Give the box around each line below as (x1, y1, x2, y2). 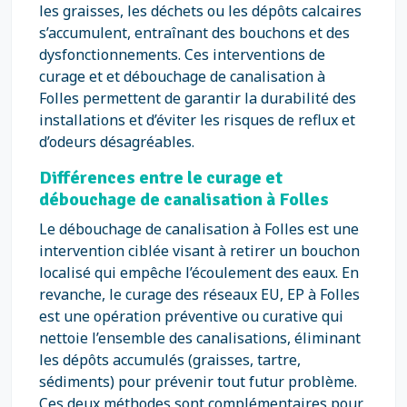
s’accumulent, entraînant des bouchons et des (39, 23, 350, 43)
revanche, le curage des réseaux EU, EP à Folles (39, 284, 360, 304)
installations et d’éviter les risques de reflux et (39, 110, 355, 130)
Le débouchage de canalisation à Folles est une (39, 219, 359, 239)
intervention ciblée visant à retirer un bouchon (39, 241, 360, 261)
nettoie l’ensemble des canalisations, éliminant (39, 328, 361, 348)
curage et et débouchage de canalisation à (39, 66, 325, 86)
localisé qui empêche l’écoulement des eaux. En (39, 263, 359, 283)
